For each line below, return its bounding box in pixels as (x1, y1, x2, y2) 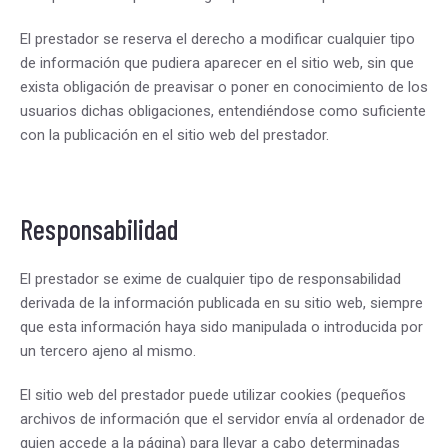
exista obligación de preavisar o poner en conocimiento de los (20, 78, 428, 96)
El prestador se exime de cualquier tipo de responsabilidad (20, 270, 401, 288)
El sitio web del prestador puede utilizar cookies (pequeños (20, 386, 406, 404)
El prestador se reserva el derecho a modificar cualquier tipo (20, 30, 415, 48)
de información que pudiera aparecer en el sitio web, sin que (20, 54, 414, 72)
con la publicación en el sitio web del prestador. (20, 126, 329, 144)
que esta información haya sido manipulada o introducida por (20, 318, 423, 336)
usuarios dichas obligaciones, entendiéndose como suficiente (20, 102, 426, 120)
